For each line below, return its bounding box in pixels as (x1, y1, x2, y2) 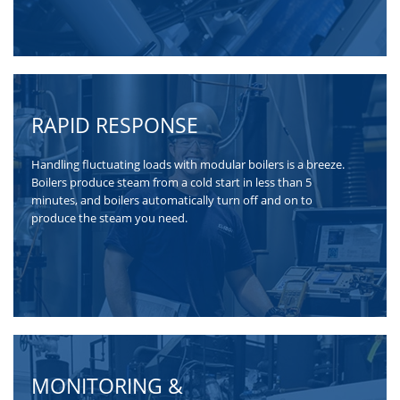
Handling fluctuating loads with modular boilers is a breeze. (31, 155, 345, 172)
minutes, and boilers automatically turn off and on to (31, 191, 312, 208)
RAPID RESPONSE (31, 110, 198, 139)
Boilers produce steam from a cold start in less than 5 (31, 173, 312, 190)
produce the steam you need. (31, 209, 187, 226)
